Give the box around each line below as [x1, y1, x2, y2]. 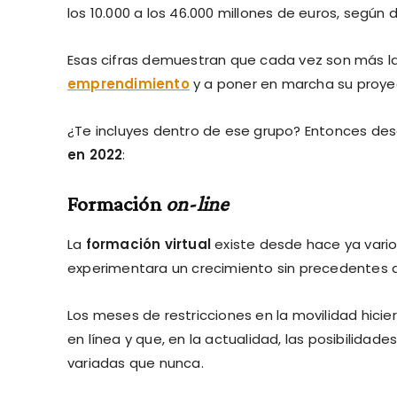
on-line [166, 191, 230, 215]
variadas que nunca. [67, 353, 204, 372]
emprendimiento [67, 74, 190, 93]
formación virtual [85, 234, 212, 253]
